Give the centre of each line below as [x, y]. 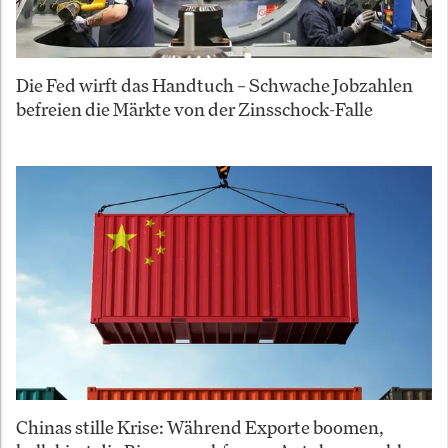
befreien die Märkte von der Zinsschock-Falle [194, 108]
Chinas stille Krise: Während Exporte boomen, [200, 426]
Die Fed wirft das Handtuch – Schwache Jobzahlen [214, 84]
